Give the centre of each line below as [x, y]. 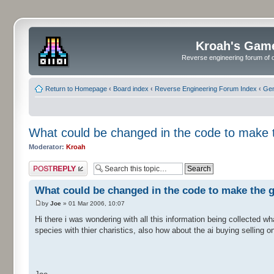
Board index [131, 88]
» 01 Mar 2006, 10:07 [93, 204]
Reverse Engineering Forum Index [206, 88]
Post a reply [46, 165]
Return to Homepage [76, 88]
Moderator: [46, 146]
